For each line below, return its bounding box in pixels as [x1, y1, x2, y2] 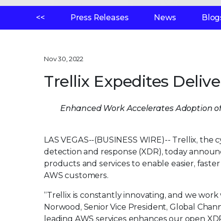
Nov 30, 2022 [44, 55, 84, 63]
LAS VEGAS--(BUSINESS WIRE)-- [44, 135, 173, 145]
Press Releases [70, 13, 129, 22]
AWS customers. [44, 171, 109, 180]
